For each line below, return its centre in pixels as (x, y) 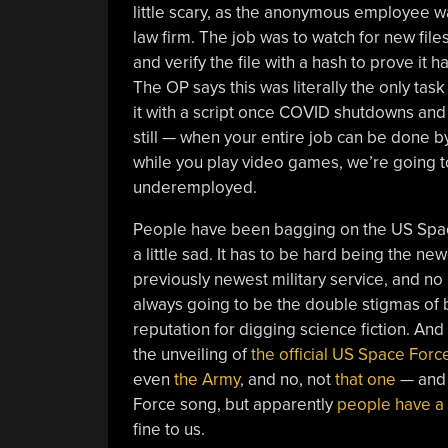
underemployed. (194, 187)
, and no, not (287, 379)
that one (365, 379)
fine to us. (168, 429)
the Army (206, 379)
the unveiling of (191, 354)
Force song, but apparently (234, 404)
